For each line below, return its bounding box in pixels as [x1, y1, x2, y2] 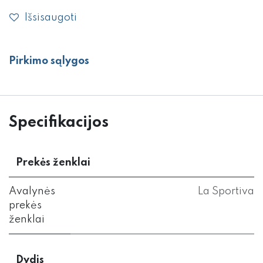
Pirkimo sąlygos [9, 56, 89, 67]
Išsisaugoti [25, 12, 77, 23]
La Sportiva [198, 186, 254, 197]
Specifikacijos [9, 115, 109, 131]
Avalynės [9, 186, 55, 197]
